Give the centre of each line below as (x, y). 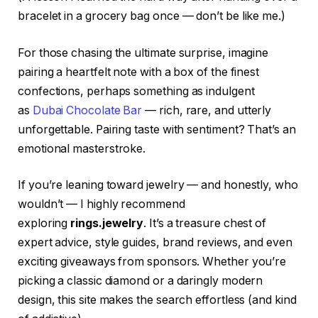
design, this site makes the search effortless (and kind (157, 300)
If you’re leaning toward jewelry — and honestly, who (158, 185)
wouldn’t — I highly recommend (102, 204)
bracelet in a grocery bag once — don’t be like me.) (152, 16)
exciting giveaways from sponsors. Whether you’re (152, 262)
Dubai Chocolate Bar (87, 110)
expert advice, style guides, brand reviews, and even (155, 243)
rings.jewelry (107, 224)
